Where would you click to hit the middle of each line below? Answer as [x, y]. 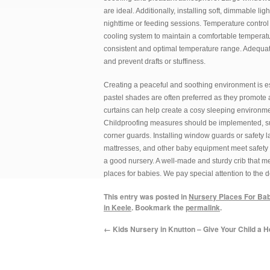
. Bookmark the [159, 207]
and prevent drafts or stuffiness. [155, 61]
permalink [203, 207]
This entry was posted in [146, 196]
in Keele [118, 207]
